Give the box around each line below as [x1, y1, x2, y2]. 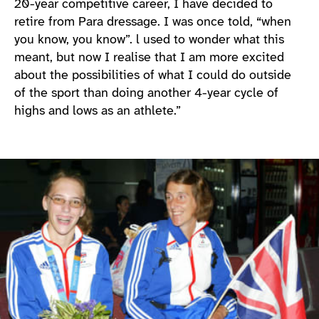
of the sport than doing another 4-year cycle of [14, 87, 278, 100]
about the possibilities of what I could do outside [14, 69, 291, 83]
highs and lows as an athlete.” [14, 105, 181, 118]
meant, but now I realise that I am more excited [14, 51, 284, 65]
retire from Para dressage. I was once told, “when [14, 16, 291, 29]
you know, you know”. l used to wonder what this [14, 33, 284, 47]
